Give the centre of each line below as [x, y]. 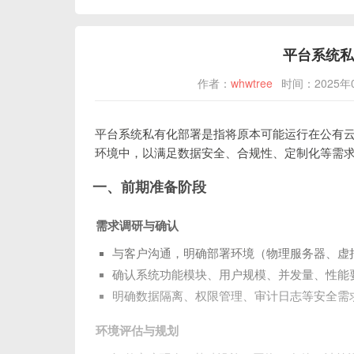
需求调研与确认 [137, 226]
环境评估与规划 [137, 331]
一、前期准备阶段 [149, 188]
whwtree [252, 83]
